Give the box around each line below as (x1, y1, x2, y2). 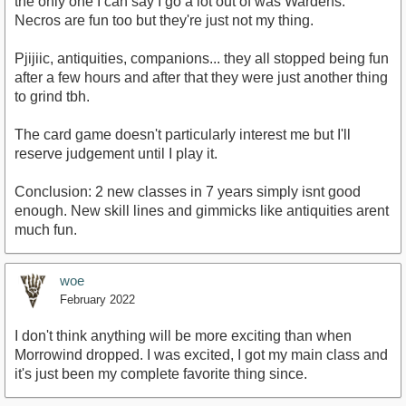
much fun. (14, 221, 77, 237)
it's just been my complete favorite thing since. (14, 365, 307, 382)
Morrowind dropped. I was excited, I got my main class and (14, 346, 388, 362)
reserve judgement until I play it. (14, 145, 217, 161)
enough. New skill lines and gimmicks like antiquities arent (14, 202, 389, 218)
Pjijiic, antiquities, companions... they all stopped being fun (14, 50, 389, 66)
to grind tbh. (14, 88, 90, 104)
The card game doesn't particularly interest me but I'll (14, 126, 351, 142)
